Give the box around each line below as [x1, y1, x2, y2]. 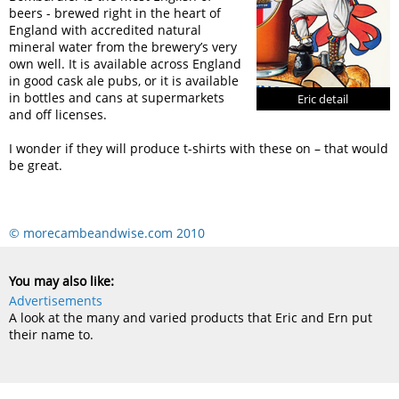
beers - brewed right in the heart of [9, 4, 222, 21]
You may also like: [9, 273, 115, 294]
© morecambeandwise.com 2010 [9, 224, 206, 241]
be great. [9, 157, 63, 174]
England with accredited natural [9, 21, 202, 38]
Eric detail [297, 90, 349, 107]
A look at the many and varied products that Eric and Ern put [9, 309, 373, 326]
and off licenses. [9, 106, 108, 123]
